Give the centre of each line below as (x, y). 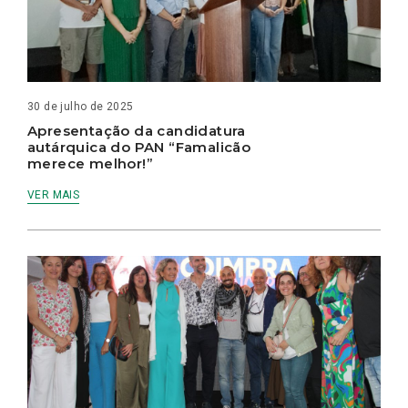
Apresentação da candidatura (137, 131)
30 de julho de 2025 (81, 107)
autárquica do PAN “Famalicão (139, 148)
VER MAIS (54, 195)
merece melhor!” (90, 164)
